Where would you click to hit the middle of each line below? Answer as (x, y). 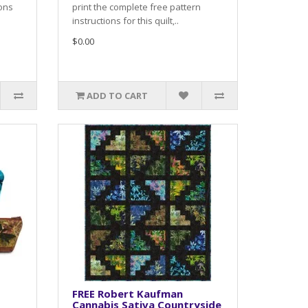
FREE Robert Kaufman (127, 293)
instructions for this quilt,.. (125, 20)
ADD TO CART (118, 95)
